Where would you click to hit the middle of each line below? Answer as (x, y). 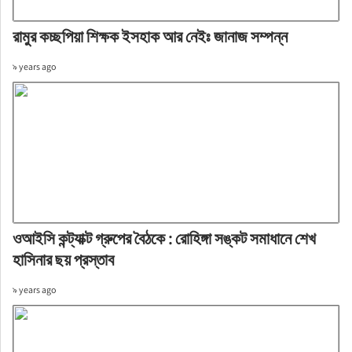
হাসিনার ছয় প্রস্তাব (63, 260)
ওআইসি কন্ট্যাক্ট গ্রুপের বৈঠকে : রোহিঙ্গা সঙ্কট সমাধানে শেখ (164, 238)
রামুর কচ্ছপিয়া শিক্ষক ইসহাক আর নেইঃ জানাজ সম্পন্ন (150, 37)
